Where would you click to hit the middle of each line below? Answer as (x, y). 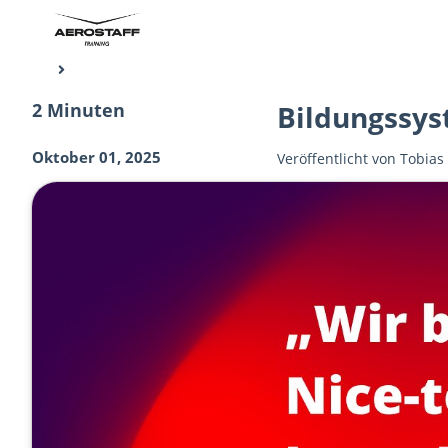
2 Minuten (78, 110)
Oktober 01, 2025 (96, 156)
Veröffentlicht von (339, 158)
